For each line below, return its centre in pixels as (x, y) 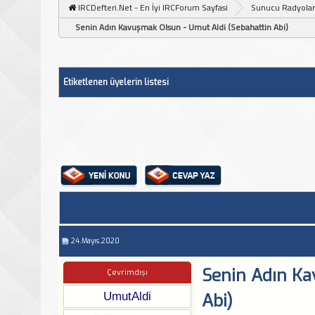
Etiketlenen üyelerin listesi (116, 82)
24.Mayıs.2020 (95, 240)
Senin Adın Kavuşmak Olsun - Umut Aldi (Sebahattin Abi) (182, 27)
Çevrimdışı (127, 272)
